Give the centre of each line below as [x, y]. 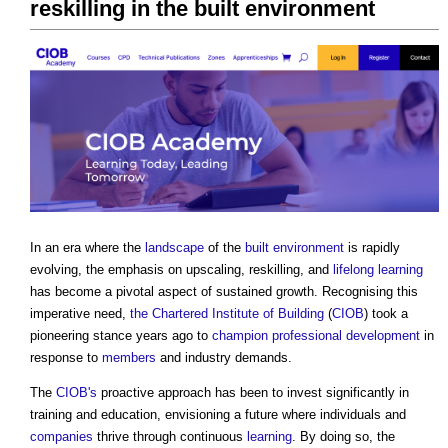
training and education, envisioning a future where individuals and [218, 414]
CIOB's [76, 392]
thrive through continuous [170, 436]
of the [224, 247]
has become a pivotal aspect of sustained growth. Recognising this [224, 291]
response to [66, 357]
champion [240, 335]
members [129, 357]
